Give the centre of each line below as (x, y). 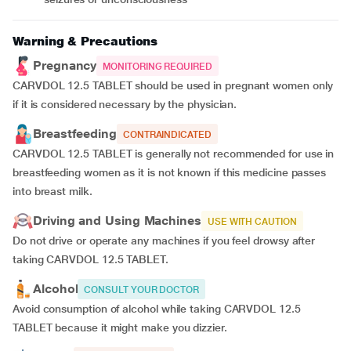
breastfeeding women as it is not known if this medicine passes (170, 172)
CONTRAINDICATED (167, 135)
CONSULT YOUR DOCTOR (141, 290)
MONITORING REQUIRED (157, 67)
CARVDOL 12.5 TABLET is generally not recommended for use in (174, 154)
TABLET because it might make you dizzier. (120, 327)
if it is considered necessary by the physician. (125, 104)
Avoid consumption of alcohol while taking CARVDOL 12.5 (157, 309)
